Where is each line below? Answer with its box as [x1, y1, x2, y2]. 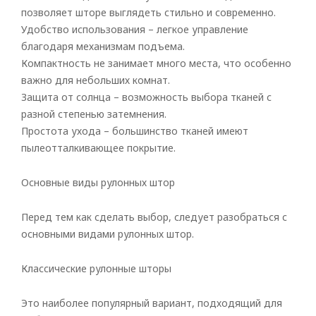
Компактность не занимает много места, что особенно [21, 56, 291, 70]
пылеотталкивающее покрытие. [21, 141, 176, 154]
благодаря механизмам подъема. [21, 39, 185, 53]
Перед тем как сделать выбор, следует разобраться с [21, 210, 287, 224]
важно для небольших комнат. [21, 73, 170, 87]
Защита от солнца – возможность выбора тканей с [21, 90, 272, 104]
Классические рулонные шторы [21, 262, 171, 275]
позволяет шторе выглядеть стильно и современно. [21, 6, 276, 19]
